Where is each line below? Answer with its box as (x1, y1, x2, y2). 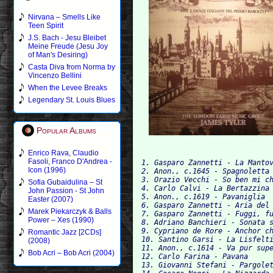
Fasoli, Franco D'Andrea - (28, 157, 112, 166)
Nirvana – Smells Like (28, 13, 101, 21)
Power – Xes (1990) (28, 216, 94, 224)
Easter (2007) (28, 195, 73, 204)
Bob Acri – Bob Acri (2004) (28, 249, 115, 257)
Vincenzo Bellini (28, 71, 82, 80)
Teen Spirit (28, 21, 63, 30)
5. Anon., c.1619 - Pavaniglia (141, 192, 266, 201)
